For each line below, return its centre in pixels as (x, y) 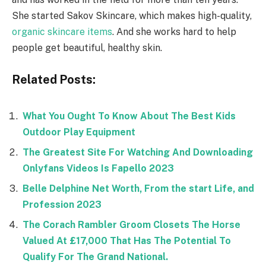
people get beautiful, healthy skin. (87, 48)
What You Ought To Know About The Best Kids (129, 116)
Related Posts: (54, 79)
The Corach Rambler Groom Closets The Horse (132, 224)
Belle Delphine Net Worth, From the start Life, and (138, 188)
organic (28, 32)
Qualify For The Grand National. (95, 256)
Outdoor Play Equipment (79, 132)
